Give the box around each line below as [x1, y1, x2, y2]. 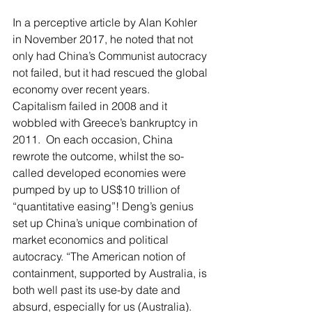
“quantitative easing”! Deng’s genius [13, 199, 196, 213]
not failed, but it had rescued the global [13, 65, 210, 79]
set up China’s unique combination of [13, 216, 200, 230]
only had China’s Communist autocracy [13, 49, 210, 63]
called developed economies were [13, 166, 189, 180]
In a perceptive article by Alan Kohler [13, 15, 200, 29]
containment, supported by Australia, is [13, 266, 210, 280]
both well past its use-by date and [13, 283, 183, 297]
